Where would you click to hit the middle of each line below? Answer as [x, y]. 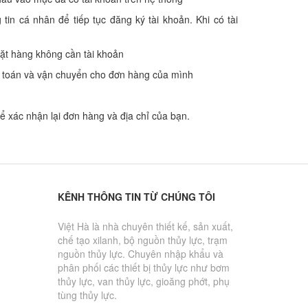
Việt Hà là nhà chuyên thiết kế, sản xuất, [145, 227]
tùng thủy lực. [87, 295]
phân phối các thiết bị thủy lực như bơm [143, 268]
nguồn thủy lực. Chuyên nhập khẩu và [140, 254]
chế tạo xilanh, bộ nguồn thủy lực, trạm [142, 240]
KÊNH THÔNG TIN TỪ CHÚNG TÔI [136, 197]
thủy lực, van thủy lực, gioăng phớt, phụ [143, 282]
